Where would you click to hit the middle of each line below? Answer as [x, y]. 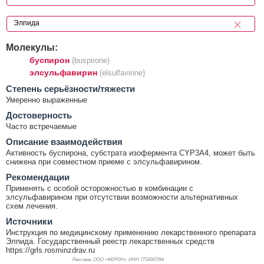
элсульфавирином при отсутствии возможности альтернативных [122, 197]
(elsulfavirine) [122, 72]
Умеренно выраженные [47, 100]
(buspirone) [91, 60]
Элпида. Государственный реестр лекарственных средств [110, 241]
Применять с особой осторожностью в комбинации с [100, 188]
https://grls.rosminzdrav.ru [50, 250]
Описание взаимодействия [64, 141]
